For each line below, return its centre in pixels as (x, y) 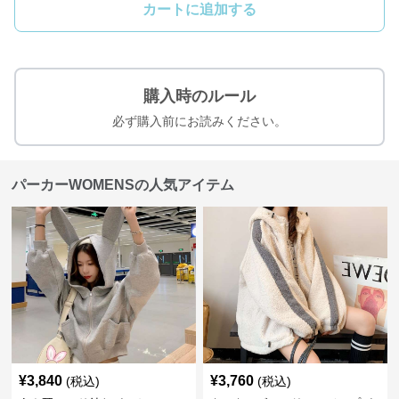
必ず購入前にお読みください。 (199, 121)
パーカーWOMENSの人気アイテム (123, 185)
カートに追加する (199, 9)
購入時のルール (199, 96)
